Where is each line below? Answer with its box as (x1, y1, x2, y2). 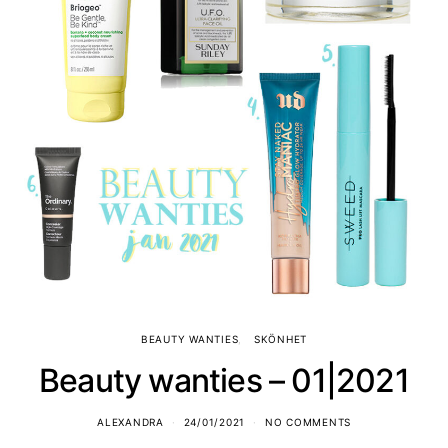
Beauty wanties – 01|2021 (39, 360, 409, 400)
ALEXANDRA (97, 415, 164, 428)
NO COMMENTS (264, 415, 351, 428)
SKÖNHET (253, 332, 308, 345)
